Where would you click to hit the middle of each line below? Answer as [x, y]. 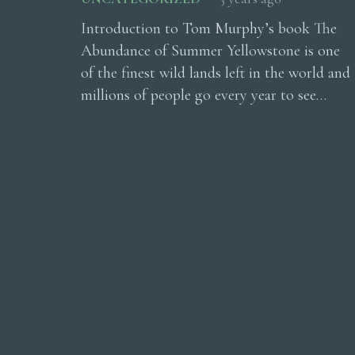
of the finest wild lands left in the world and [216, 73]
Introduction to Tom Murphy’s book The [209, 29]
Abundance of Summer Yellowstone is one [210, 51]
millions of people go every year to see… [204, 95]
